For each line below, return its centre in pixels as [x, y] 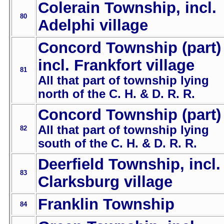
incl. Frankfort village [116, 65]
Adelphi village [93, 25]
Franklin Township [106, 204]
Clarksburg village [105, 182]
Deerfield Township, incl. [129, 164]
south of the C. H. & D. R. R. [117, 144]
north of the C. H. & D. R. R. [116, 94]
